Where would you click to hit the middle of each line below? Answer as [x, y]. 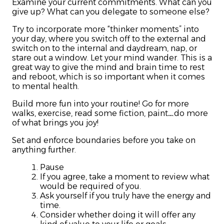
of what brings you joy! [55, 123]
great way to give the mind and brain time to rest [108, 67]
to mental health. [45, 86]
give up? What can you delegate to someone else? [111, 12]
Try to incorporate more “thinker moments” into [105, 29]
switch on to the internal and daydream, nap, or [104, 48]
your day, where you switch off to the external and [109, 39]
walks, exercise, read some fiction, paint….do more [110, 113]
